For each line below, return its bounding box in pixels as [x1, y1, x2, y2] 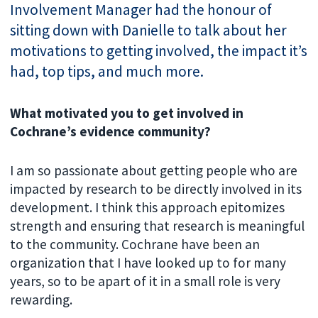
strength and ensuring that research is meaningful [10, 217, 305, 235]
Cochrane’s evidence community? [10, 123, 212, 141]
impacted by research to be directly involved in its [10, 180, 302, 198]
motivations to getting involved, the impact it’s [10, 40, 308, 60]
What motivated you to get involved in [10, 104, 244, 122]
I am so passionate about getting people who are [10, 162, 298, 180]
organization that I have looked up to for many [10, 254, 287, 272]
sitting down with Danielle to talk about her [10, 20, 287, 40]
